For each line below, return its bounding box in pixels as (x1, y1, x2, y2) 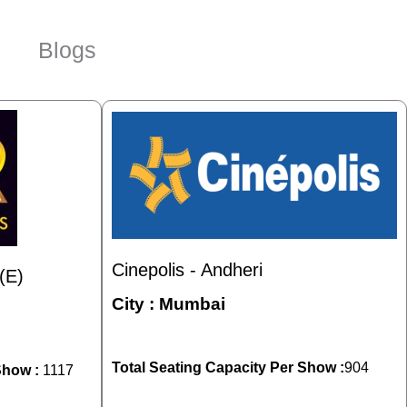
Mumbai (159, 293, 225, 313)
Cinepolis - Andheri (112, 260, 263, 281)
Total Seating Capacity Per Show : (112, 359, 344, 375)
